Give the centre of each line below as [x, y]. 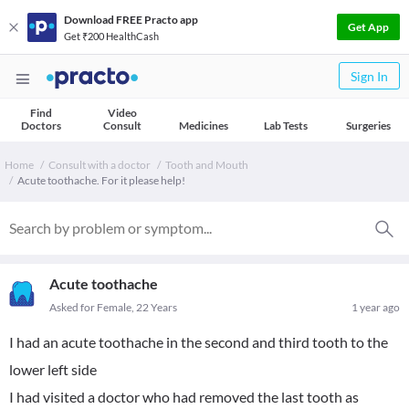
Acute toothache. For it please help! [101, 180]
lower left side [53, 369]
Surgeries [368, 126]
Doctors [41, 126]
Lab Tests [286, 126]
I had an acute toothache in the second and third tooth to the [199, 342]
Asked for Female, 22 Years [113, 307]
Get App [368, 27]
